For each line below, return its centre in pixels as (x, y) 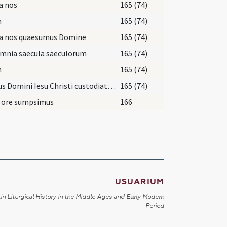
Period (155, 205)
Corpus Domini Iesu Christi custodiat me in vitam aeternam (111, 85)
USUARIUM (139, 182)
